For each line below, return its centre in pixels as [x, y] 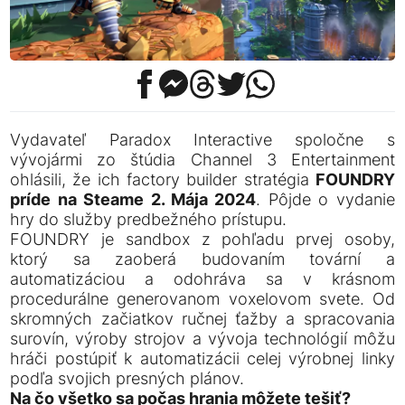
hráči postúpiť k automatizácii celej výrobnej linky [202, 358]
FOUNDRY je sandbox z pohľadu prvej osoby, [202, 239]
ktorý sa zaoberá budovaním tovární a [202, 259]
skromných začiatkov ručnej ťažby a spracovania [202, 318]
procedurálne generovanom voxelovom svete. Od [202, 298]
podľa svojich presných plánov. [127, 378]
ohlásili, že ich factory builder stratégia [163, 179]
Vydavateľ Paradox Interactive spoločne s [202, 139]
